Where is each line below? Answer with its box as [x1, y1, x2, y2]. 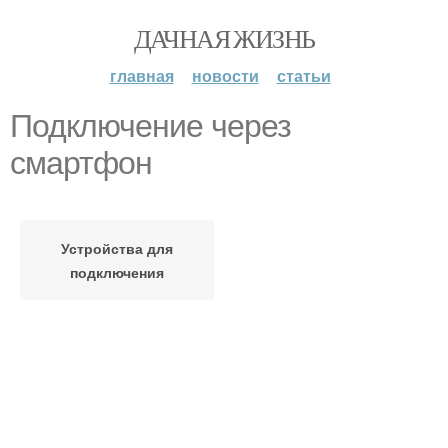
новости [191, 64, 259, 87]
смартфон [10, 145, 152, 181]
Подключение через [10, 108, 291, 144]
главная [109, 64, 174, 87]
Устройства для [61, 238, 173, 258]
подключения [70, 262, 164, 282]
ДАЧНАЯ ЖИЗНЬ [133, 21, 315, 55]
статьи [276, 64, 331, 87]
